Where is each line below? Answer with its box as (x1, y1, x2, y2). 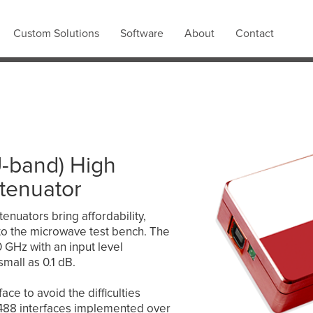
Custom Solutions (13, 27, 99, 41)
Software (120, 27, 163, 41)
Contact (235, 27, 274, 41)
